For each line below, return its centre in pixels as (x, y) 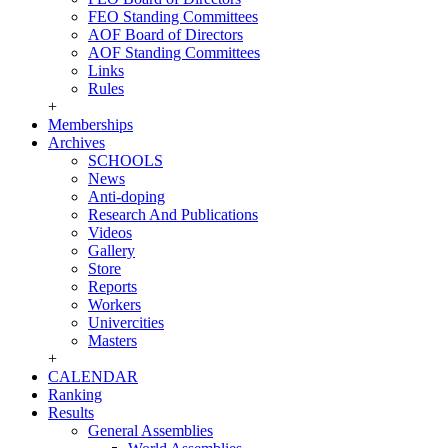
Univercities (126, 322)
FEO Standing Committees (173, 16)
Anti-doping (126, 196)
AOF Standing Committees (174, 52)
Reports (112, 286)
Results (71, 412)
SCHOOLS (125, 160)
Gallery (111, 250)
